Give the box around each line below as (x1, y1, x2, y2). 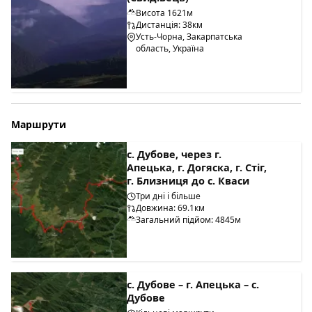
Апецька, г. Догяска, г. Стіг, (127, 160, 267, 174)
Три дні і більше (136, 189, 201, 202)
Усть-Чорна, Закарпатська (136, 31, 243, 43)
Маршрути (11, 117, 66, 131)
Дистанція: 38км (136, 19, 203, 31)
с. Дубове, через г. (127, 147, 222, 161)
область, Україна (136, 42, 205, 55)
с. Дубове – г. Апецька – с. (127, 278, 260, 292)
